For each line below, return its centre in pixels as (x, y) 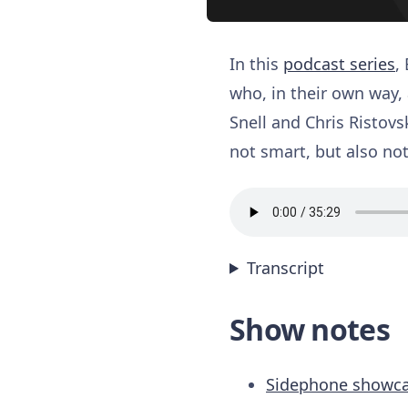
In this (256, 63)
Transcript (286, 267)
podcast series (339, 63)
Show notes (310, 329)
